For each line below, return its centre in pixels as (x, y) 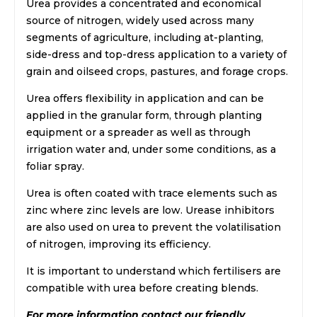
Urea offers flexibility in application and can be (145, 99)
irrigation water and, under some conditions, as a (151, 150)
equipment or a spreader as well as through (138, 133)
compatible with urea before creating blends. (142, 288)
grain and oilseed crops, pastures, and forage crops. (157, 72)
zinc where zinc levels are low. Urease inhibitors (150, 211)
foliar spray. (55, 167)
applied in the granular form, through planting (144, 116)
